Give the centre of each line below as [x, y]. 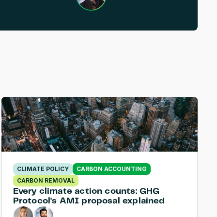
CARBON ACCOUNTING [111, 169]
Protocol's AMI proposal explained [89, 201]
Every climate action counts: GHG [86, 191]
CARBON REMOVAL [46, 180]
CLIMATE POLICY [43, 169]
